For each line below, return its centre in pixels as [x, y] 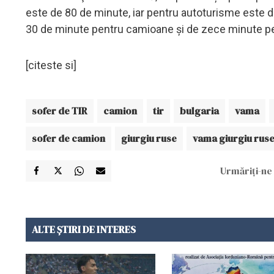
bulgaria [199, 110]
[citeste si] [51, 65]
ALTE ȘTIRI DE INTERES [84, 229]
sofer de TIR [60, 110]
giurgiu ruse [149, 138]
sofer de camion [68, 138]
